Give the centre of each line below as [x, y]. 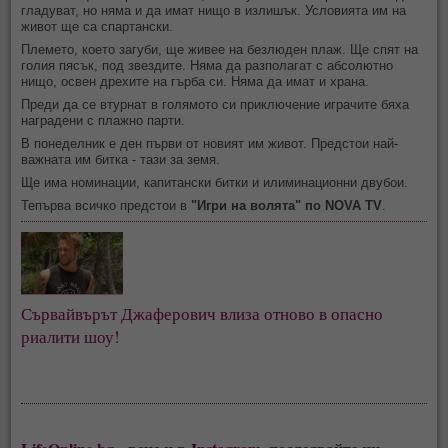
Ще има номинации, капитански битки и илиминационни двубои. [215, 182]
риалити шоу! [71, 336]
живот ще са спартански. [97, 26]
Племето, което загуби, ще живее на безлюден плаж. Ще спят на [220, 49]
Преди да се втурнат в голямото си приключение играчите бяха [215, 104]
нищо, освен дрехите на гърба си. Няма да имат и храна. [195, 81]
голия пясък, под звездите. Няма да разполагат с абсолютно [207, 65]
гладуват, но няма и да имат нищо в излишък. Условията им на [214, 10]
